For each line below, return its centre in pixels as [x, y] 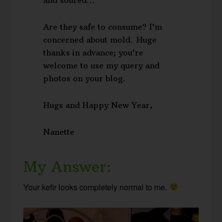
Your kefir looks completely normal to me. [96, 187]
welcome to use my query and [102, 65]
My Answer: [68, 166]
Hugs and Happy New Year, [98, 105]
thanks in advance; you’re [93, 52]
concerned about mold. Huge [100, 39]
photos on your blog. [84, 78]
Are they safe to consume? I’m [103, 27]
